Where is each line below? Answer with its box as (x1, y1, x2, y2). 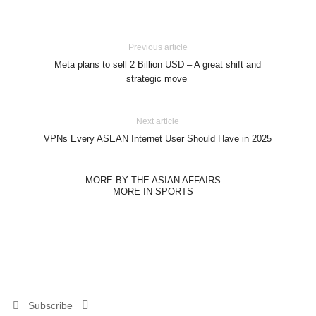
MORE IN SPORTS (112, 186, 193, 197)
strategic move (126, 73, 190, 85)
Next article (136, 116, 180, 127)
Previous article (128, 42, 188, 53)
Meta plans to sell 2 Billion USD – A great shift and (54, 59, 262, 71)
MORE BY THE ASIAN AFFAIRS (85, 175, 221, 186)
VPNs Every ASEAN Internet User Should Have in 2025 (44, 133, 272, 145)
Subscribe (28, 300, 73, 312)
